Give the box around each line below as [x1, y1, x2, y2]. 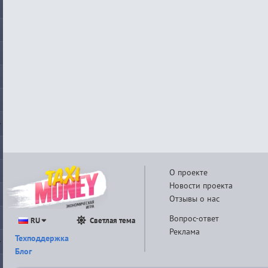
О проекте [169, 167, 208, 178]
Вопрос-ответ [169, 213, 219, 224]
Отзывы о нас [169, 193, 220, 205]
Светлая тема [89, 215, 135, 226]
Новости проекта [169, 180, 233, 191]
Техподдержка [15, 233, 69, 243]
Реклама [169, 226, 200, 237]
